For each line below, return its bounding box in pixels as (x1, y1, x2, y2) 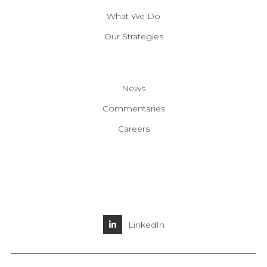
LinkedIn (128, 219, 164, 230)
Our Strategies (104, 30, 163, 42)
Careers (117, 123, 150, 134)
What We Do (107, 10, 160, 21)
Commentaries (102, 103, 165, 114)
